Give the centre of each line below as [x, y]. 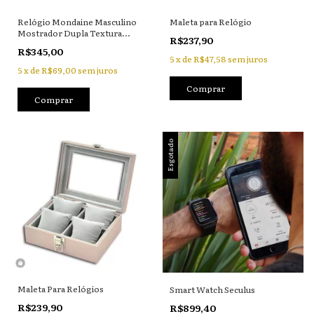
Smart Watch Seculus [212, 289]
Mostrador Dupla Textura [70, 33]
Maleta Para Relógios [61, 288]
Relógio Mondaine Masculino [77, 21]
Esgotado [170, 155]
